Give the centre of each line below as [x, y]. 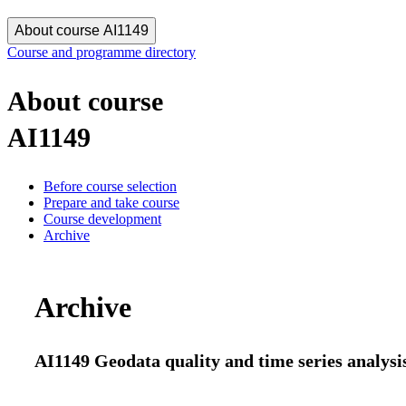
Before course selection [110, 186]
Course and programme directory [101, 52]
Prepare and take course [111, 202]
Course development [102, 218]
